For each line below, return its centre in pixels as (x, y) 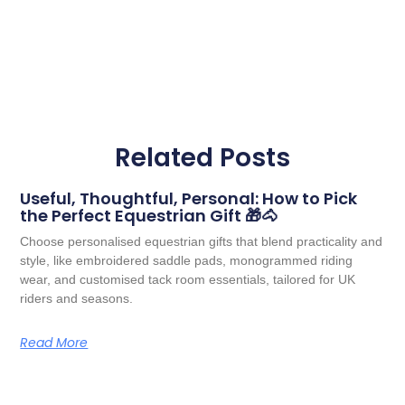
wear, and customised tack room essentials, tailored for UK (188, 279)
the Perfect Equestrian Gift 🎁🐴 (149, 215)
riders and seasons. (77, 298)
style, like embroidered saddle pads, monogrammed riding (187, 260)
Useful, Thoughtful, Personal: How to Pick (189, 198)
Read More (54, 342)
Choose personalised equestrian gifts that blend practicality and (202, 241)
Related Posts (202, 157)
